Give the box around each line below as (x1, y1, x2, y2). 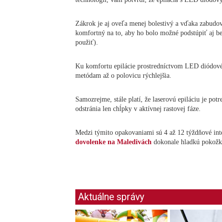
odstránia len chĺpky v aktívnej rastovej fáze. (75, 105, 201, 112)
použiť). (75, 38, 98, 46)
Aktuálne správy (78, 191, 144, 203)
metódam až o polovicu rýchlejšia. (75, 71, 171, 79)
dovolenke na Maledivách (75, 138, 152, 146)
